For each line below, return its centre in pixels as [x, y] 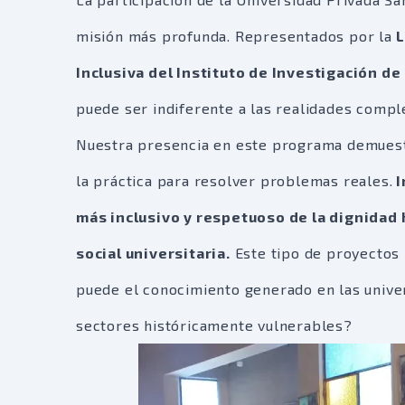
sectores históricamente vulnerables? [214, 325]
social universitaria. [153, 253]
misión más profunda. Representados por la [234, 36]
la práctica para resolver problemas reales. [235, 181]
